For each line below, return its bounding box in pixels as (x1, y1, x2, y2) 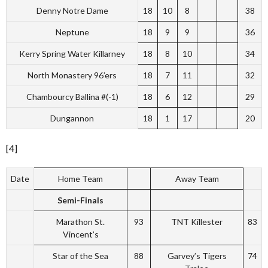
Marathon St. (56, 217, 105, 227)
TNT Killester (171, 217, 223, 227)
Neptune (55, 27, 89, 37)
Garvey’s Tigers (167, 251, 227, 261)
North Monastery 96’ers (28, 70, 117, 80)
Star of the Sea (53, 251, 108, 261)
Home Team (58, 173, 103, 184)
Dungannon (50, 113, 94, 123)
